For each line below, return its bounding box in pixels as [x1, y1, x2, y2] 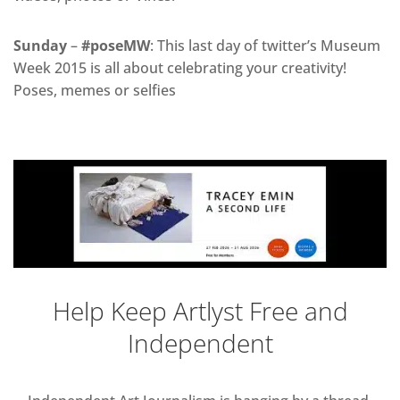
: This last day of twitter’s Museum [150, 36, 380, 56]
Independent [127, 325, 273, 360]
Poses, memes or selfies [13, 80, 176, 101]
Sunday [13, 36, 67, 56]
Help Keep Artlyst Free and [52, 293, 348, 328]
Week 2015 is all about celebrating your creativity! [13, 58, 346, 79]
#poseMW [81, 36, 150, 56]
